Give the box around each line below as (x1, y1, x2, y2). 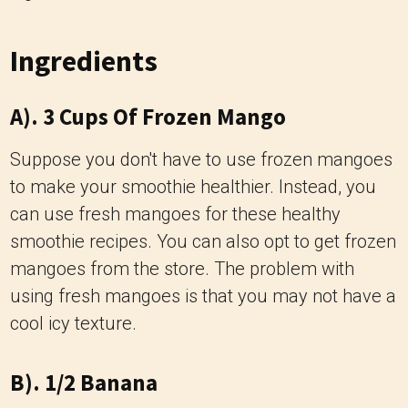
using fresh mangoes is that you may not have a (10, 285, 396, 307)
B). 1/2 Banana (10, 368, 158, 397)
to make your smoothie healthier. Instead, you (10, 176, 376, 198)
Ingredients (10, 43, 158, 79)
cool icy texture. (10, 312, 137, 334)
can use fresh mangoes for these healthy (10, 203, 341, 225)
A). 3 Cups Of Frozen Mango (10, 102, 286, 131)
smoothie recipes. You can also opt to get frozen (10, 230, 396, 252)
